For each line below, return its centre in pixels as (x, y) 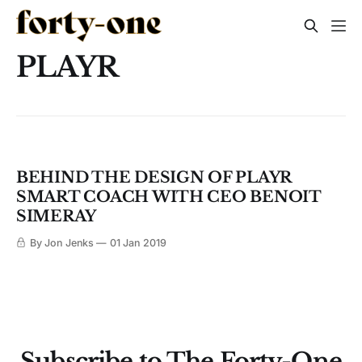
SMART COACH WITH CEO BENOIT (168, 197)
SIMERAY (57, 217)
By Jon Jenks (62, 243)
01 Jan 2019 (138, 243)
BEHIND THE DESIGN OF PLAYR (154, 178)
